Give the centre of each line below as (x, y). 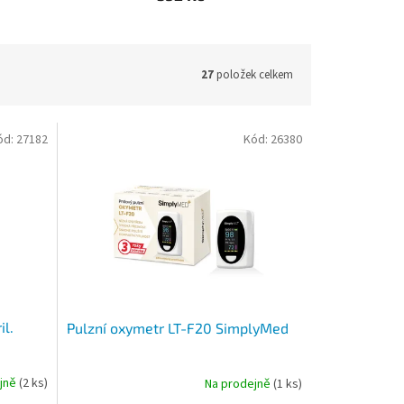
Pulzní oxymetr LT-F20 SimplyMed (177, 327)
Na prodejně (239, 385)
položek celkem (253, 74)
